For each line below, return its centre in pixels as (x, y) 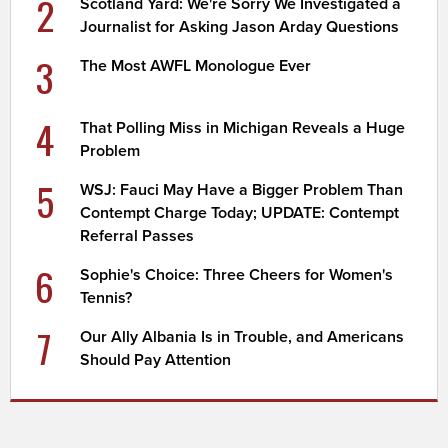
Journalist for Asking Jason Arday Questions (240, 26)
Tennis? (106, 297)
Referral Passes (137, 235)
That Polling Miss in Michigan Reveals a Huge (243, 127)
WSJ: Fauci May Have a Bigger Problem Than (242, 189)
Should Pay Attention (156, 359)
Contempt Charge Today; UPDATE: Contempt (240, 212)
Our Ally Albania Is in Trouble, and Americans (242, 336)
